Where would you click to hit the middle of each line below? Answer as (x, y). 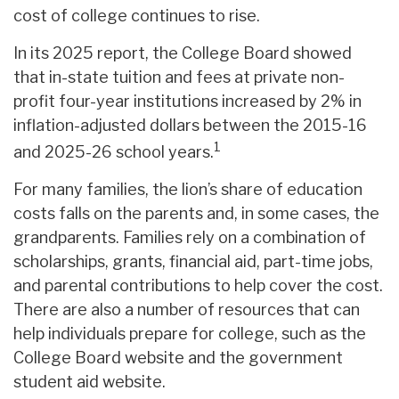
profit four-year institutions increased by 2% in (187, 102)
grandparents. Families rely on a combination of (190, 238)
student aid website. (90, 382)
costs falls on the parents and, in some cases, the (196, 214)
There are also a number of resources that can (187, 310)
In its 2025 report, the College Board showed (183, 53)
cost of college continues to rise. (137, 16)
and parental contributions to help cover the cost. (198, 286)
